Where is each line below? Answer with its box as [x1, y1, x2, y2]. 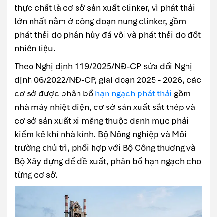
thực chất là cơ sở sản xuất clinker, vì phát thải [15, 2, 195, 14]
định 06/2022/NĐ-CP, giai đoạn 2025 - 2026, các [15, 74, 201, 86]
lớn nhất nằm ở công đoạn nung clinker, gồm [15, 15, 186, 27]
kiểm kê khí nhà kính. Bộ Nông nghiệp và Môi [15, 128, 186, 140]
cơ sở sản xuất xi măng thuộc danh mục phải [15, 115, 189, 126]
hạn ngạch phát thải [95, 88, 172, 99]
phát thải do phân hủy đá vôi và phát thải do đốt [15, 29, 201, 41]
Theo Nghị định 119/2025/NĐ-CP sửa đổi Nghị [15, 61, 192, 72]
